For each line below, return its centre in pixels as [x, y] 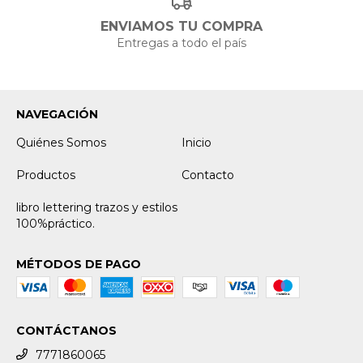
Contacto [208, 175]
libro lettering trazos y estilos [97, 207]
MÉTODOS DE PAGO [79, 264]
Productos [46, 175]
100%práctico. [56, 223]
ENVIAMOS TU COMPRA [181, 26]
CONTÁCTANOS [66, 330]
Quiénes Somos [61, 142]
